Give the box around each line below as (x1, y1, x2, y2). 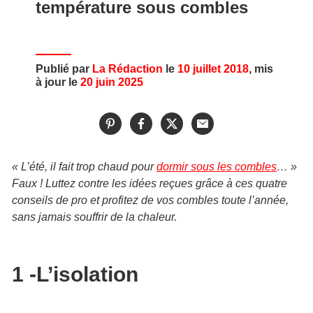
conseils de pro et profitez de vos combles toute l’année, (12, 194, 289, 206)
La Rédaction (92, 63, 163, 75)
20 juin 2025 (80, 76, 143, 88)
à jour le (36, 76, 80, 88)
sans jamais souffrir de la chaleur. (12, 211, 177, 223)
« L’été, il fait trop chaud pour (12, 161, 156, 173)
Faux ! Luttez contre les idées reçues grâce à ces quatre (12, 177, 287, 189)
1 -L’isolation (12, 263, 138, 286)
